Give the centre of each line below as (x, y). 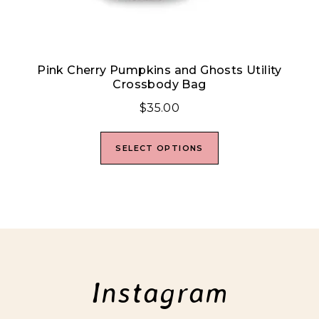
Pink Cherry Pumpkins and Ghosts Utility (159, 70)
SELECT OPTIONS (159, 148)
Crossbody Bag (159, 85)
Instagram (159, 292)
